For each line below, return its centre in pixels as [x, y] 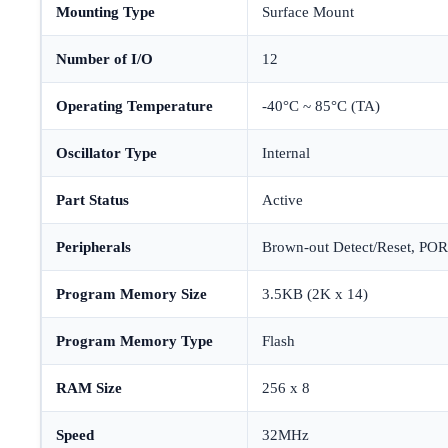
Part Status [92, 200]
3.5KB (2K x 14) [315, 294]
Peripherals [93, 247]
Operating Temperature [134, 106]
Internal [286, 153]
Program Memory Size [131, 294]
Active [282, 200]
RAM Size [89, 388]
